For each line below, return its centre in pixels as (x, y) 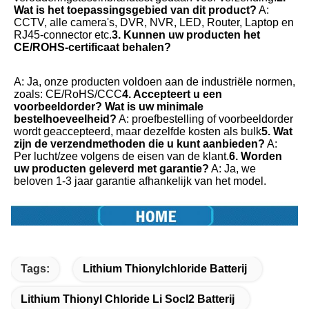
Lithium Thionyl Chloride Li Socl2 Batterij (128, 299)
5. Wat (277, 131)
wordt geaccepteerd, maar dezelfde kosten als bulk (138, 131)
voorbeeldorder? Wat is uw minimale (109, 107)
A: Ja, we (232, 169)
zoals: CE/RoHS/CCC (68, 94)
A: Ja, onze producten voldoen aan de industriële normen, (154, 82)
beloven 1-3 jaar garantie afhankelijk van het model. (140, 181)
